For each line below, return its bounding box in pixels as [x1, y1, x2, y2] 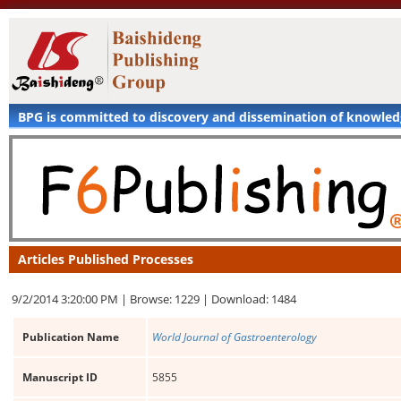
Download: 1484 [211, 291, 296, 307]
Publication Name [22, 329, 119, 345]
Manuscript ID [22, 370, 98, 385]
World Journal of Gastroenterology [152, 329, 317, 345]
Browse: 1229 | [130, 291, 211, 307]
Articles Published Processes [18, 251, 193, 268]
